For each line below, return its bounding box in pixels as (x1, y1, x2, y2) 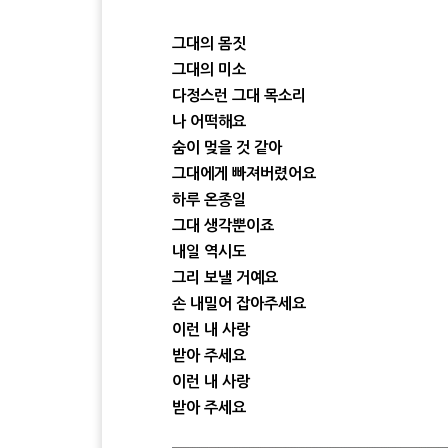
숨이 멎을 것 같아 (172, 139, 282, 155)
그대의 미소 (172, 61, 246, 77)
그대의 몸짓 (172, 35, 246, 51)
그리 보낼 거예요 (172, 269, 278, 285)
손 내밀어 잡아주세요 (172, 295, 306, 311)
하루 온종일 (172, 191, 246, 207)
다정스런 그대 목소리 (172, 87, 306, 103)
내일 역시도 (172, 243, 246, 259)
